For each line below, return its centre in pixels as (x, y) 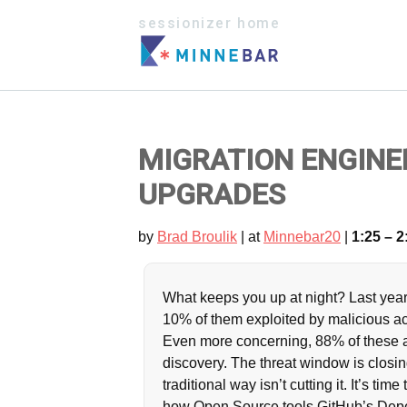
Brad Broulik (197, 236)
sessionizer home (209, 24)
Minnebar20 (302, 236)
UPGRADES (212, 194)
